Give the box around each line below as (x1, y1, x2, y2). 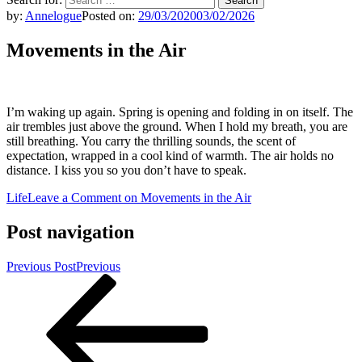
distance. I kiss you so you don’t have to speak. (6, 162, 246, 177)
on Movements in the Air (121, 190, 251, 204)
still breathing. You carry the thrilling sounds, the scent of (6, 133, 296, 148)
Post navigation (6, 221, 134, 242)
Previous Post (6, 259, 76, 273)
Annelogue (25, 9, 82, 23)
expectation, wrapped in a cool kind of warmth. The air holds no (6, 148, 334, 162)
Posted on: (82, 9, 138, 23)
